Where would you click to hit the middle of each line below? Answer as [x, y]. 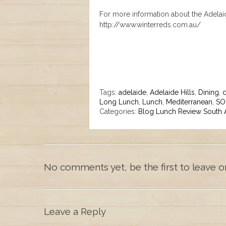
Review [190, 111]
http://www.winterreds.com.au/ [150, 25]
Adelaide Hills [172, 92]
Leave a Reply [75, 211]
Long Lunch [119, 102]
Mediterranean [189, 102]
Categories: [119, 111]
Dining [209, 92]
